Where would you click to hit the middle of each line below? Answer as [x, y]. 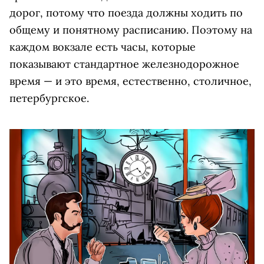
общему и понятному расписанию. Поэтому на [131, 29]
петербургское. [49, 98]
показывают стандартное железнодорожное [124, 64]
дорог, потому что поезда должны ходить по [126, 12]
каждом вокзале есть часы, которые [103, 47]
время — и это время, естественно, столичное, [131, 81]
